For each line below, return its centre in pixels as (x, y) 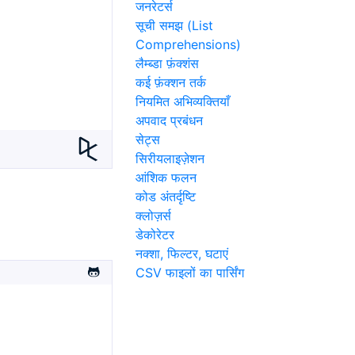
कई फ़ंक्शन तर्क (171, 83)
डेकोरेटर (155, 235)
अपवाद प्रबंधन (169, 121)
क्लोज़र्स (153, 216)
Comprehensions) (188, 45)
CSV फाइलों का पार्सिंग (190, 273)
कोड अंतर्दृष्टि (166, 197)
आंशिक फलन (166, 178)
